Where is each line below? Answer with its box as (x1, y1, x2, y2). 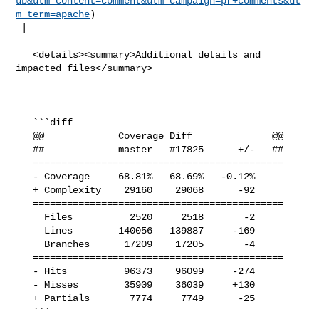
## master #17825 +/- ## (16, 143, 33, 155)
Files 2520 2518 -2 (16, 211, 45, 223)
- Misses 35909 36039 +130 (16, 278, 33, 291)
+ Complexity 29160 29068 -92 (16, 184, 33, 196)
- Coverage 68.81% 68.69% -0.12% (16, 170, 33, 182)
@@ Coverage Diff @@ (16, 130, 33, 142)
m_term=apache (16, 8, 90, 20)
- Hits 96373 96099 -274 (16, 265, 33, 277)
